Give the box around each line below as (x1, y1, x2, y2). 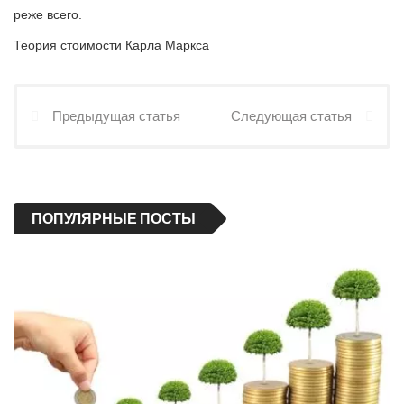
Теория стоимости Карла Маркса (14, 37, 209, 52)
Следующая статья (231, 107, 352, 124)
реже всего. (14, 6, 82, 22)
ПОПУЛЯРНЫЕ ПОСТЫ (32, 210, 196, 226)
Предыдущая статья (52, 107, 180, 124)
